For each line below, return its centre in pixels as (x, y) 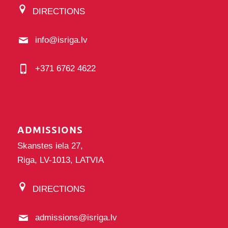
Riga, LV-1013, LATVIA (60, 160)
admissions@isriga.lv (76, 217)
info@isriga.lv (61, 40)
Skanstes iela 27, (50, 146)
